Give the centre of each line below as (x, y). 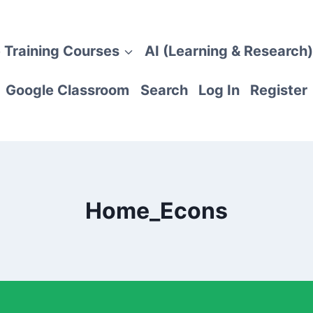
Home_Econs (156, 211)
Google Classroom (68, 90)
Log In (219, 90)
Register (279, 90)
